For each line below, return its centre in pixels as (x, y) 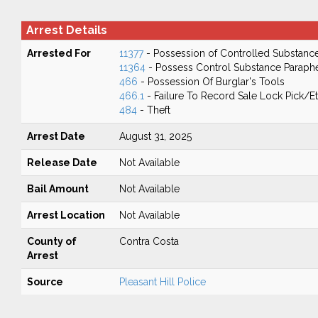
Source (45, 282)
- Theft (153, 110)
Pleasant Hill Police (162, 282)
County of (51, 241)
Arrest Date (56, 136)
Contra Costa (149, 241)
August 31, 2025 (155, 136)
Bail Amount (57, 189)
